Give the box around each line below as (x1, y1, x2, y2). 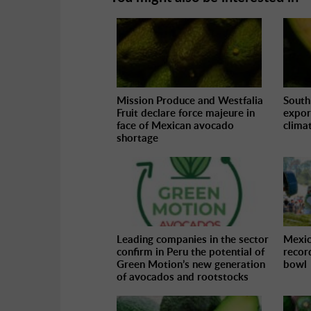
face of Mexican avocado (117, 118, 234, 133)
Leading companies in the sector (117, 232, 269, 247)
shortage (117, 131, 158, 146)
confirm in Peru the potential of (117, 244, 264, 260)
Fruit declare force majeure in (117, 106, 255, 121)
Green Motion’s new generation (117, 257, 265, 272)
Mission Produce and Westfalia (117, 93, 263, 108)
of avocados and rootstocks (117, 269, 249, 285)
